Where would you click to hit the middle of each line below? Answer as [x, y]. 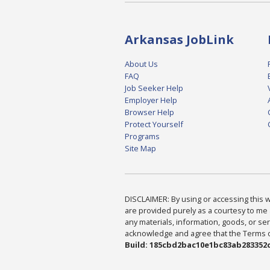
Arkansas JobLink [179, 39]
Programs [142, 136]
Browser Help [149, 112]
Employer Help [151, 100]
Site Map [140, 148]
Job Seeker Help [154, 88]
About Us [141, 64]
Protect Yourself [154, 124]
